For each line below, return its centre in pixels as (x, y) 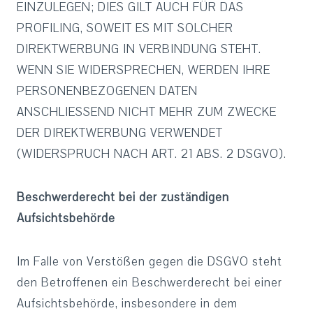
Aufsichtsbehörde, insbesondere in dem (127, 304)
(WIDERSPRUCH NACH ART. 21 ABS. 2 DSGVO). (152, 154)
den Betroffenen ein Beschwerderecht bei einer (150, 283)
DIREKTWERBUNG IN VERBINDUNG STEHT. (139, 49)
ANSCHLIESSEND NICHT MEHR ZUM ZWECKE (147, 112)
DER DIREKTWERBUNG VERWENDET (120, 133)
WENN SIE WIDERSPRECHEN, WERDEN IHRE (144, 70)
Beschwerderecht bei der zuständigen (123, 197)
